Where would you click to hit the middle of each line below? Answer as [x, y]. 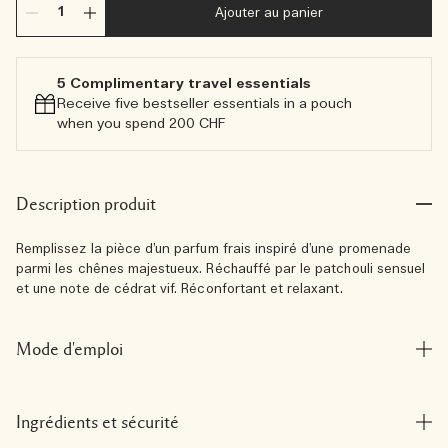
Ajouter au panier [269, 13]
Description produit [86, 204]
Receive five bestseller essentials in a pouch [204, 104]
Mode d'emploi [69, 349]
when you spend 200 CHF [141, 124]
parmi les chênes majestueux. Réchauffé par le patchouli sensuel [221, 269]
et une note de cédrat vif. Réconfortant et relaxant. [179, 289]
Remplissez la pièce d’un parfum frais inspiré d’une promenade [214, 249]
